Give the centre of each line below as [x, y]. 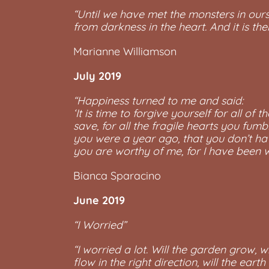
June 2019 [99, 200]
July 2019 [97, 76]
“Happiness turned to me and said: [158, 101]
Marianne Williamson [125, 51]
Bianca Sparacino [117, 176]
